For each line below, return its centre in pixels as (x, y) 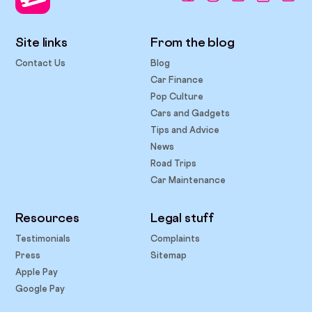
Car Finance (177, 79)
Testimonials (43, 239)
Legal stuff (182, 218)
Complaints (175, 239)
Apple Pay (37, 272)
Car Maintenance (188, 180)
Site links (41, 42)
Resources (47, 218)
